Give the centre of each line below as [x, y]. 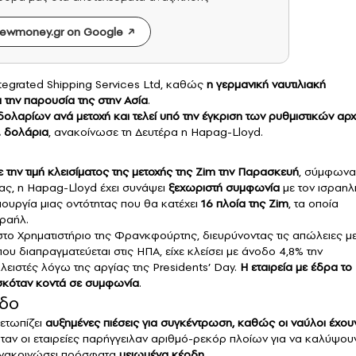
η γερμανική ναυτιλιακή [266, 85]
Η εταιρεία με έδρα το [296, 267]
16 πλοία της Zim [245, 204]
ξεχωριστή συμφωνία [222, 188]
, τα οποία [313, 204]
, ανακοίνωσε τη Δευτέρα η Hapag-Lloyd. [156, 132]
